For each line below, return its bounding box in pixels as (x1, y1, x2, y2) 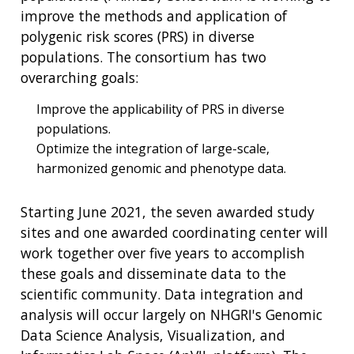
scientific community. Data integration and (21, 284, 303, 303)
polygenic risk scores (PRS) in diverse (21, 26, 254, 46)
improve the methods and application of (21, 6, 287, 25)
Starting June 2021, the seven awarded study (21, 201, 314, 221)
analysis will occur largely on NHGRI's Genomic (21, 304, 322, 324)
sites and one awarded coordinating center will (21, 222, 328, 242)
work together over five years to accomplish (21, 243, 305, 262)
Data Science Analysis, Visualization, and (21, 325, 285, 345)
